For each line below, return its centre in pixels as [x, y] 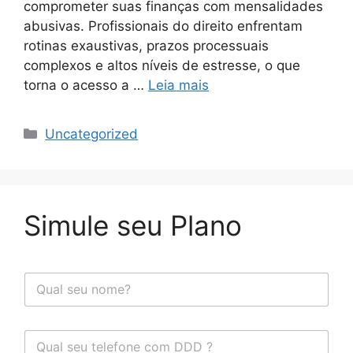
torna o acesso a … [86, 85]
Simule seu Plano [133, 225]
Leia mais [178, 85]
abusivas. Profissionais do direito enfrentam [163, 26]
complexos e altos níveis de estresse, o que [162, 65]
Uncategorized [92, 134]
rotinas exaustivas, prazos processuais [146, 45]
